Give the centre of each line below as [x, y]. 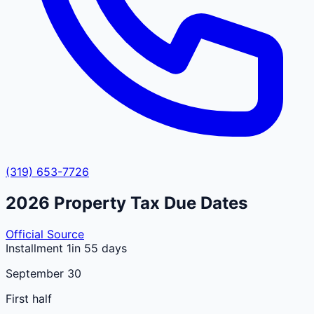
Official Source [45, 234]
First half [29, 298]
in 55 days [99, 248]
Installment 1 [39, 248]
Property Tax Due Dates [149, 203]
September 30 [43, 273]
